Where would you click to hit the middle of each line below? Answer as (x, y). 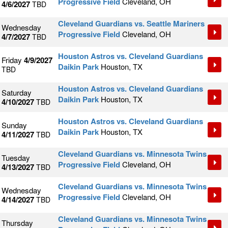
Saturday (17, 93)
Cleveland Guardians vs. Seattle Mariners (131, 24)
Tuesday (16, 158)
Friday (12, 60)
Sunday (14, 125)
